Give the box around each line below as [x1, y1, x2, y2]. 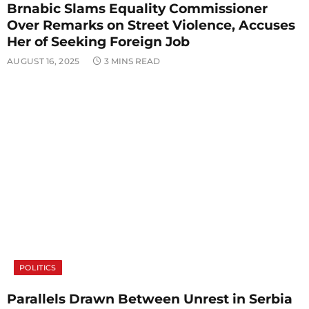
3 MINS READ [103, 56, 160, 67]
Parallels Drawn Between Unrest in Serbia [7, 290, 292, 307]
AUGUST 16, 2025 [7, 56, 80, 67]
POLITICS [19, 262, 57, 272]
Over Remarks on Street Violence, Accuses [7, 17, 295, 34]
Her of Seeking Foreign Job [7, 34, 190, 50]
